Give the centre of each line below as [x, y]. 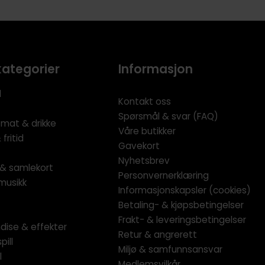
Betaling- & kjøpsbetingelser [181, 205]
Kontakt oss [145, 101]
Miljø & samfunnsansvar [171, 249]
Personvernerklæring [164, 175]
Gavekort [139, 146]
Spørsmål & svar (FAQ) [169, 116]
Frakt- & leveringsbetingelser [182, 219]
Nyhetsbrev [144, 160]
